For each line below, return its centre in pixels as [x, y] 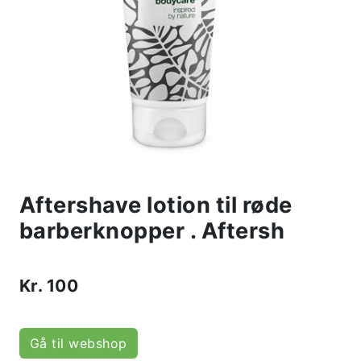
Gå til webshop [79, 344]
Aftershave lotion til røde [156, 205]
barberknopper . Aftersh [152, 231]
